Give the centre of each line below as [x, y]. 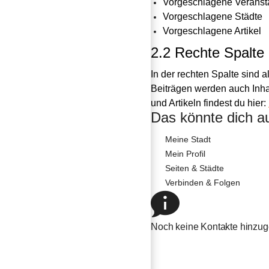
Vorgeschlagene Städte [213, 17]
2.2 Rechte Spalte [207, 53]
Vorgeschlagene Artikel [212, 31]
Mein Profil [185, 154]
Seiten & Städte [195, 168]
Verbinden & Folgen [203, 183]
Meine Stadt [188, 139]
